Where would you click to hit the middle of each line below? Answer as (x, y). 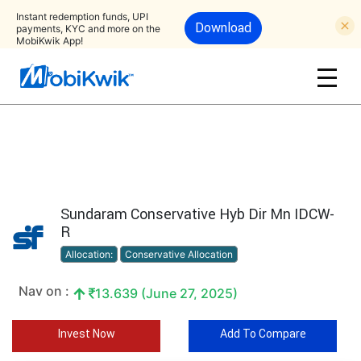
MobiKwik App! (50, 40)
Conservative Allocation (179, 254)
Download (223, 27)
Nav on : (44, 291)
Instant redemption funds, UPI (82, 16)
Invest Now (86, 334)
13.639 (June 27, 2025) (166, 293)
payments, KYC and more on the (88, 28)
